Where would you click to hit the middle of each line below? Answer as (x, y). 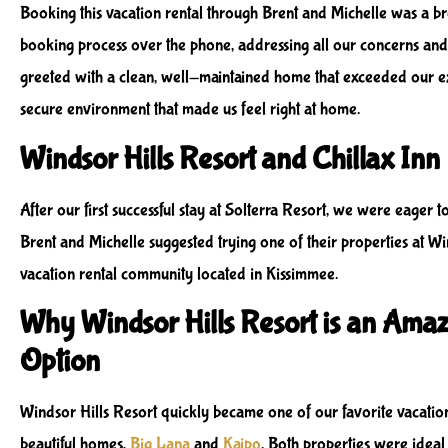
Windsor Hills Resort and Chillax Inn (230, 159)
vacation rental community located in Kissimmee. (179, 274)
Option (60, 362)
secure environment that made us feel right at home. (190, 110)
